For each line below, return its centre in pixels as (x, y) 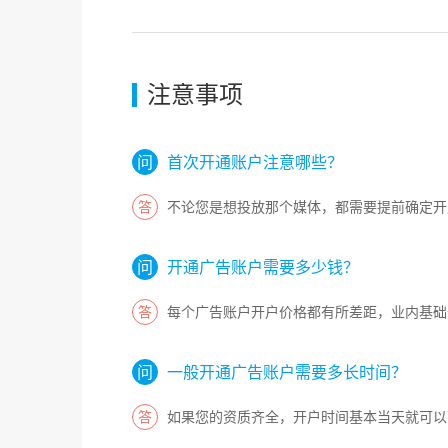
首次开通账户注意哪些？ (255, 162)
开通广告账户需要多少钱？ (263, 267)
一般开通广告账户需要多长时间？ (287, 372)
